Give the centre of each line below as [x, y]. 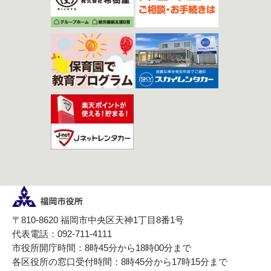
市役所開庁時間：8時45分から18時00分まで [102, 248]
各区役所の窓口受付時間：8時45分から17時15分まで [120, 262]
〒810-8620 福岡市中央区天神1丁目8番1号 [98, 220]
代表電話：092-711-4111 [62, 234]
